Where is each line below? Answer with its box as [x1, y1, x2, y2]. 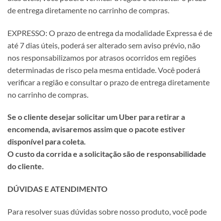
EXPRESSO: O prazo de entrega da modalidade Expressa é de [7, 28, 212, 37]
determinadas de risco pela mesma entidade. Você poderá [7, 65, 200, 74]
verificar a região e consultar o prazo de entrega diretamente [7, 77, 210, 87]
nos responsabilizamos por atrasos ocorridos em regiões [7, 52, 196, 62]
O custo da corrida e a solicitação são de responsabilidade [7, 149, 206, 159]
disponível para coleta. [7, 137, 86, 147]
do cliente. [7, 161, 44, 171]
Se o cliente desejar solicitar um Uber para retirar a [7, 112, 185, 122]
